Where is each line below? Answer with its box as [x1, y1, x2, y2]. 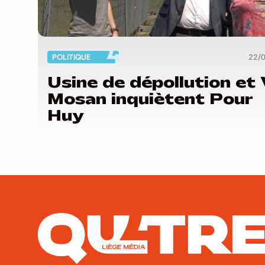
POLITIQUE [52, 52, 91, 63]
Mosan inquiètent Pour [47, 88, 253, 109]
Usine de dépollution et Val [47, 72, 260, 92]
